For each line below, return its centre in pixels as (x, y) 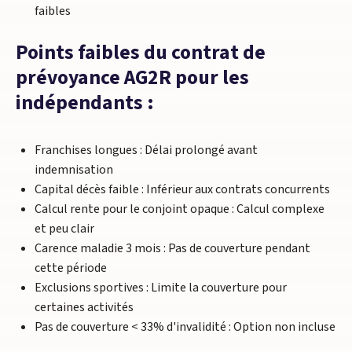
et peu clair (64, 229)
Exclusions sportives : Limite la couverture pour (161, 288)
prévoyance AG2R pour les (132, 78)
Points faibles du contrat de (141, 53)
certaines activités (84, 307)
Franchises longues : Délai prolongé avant (146, 150)
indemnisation (74, 170)
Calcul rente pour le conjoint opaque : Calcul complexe (180, 209)
